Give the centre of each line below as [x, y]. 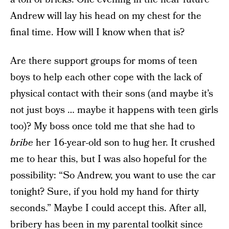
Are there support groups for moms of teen [104, 61]
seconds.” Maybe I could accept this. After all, [108, 208]
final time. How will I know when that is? [97, 32]
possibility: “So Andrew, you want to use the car [113, 176]
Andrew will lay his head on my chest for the [106, 16]
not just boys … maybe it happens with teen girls [114, 110]
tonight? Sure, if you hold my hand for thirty [105, 192]
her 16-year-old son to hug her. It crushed [124, 143]
